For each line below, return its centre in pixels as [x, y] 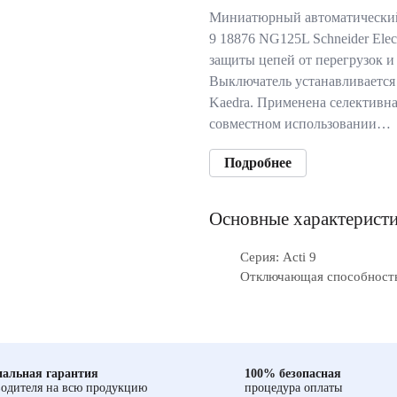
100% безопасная [293, 374]
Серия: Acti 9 [278, 257]
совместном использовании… [300, 124]
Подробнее [258, 163]
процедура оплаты [293, 388]
